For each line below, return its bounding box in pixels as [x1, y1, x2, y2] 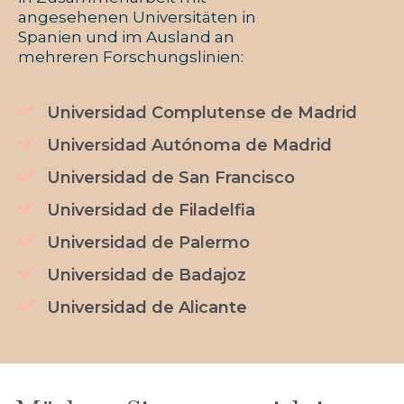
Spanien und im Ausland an [18, 28, 234, 47]
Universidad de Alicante [46, 298, 247, 318]
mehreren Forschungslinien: [18, 48, 243, 67]
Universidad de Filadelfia [46, 200, 255, 221]
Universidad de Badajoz [46, 265, 246, 286]
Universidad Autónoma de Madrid [46, 135, 332, 156]
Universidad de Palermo [46, 233, 250, 253]
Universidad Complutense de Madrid [46, 103, 357, 124]
